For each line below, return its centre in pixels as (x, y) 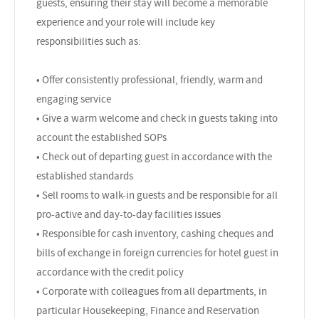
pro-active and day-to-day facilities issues (129, 214)
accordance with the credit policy (110, 272)
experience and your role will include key (126, 22)
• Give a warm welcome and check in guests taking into (157, 118)
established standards (85, 176)
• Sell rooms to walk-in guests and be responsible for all (157, 195)
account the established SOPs (101, 137)
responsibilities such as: (89, 41)
